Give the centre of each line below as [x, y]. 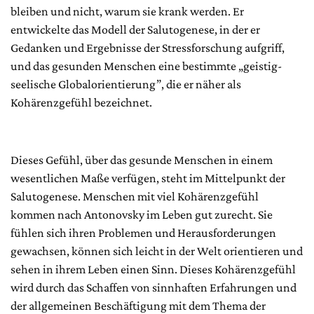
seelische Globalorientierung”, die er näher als [126, 84]
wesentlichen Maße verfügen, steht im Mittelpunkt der [148, 178]
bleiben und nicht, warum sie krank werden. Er [127, 11]
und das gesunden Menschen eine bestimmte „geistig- [146, 66]
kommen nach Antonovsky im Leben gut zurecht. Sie [142, 214]
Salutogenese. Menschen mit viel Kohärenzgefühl [135, 196]
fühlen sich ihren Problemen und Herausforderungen [143, 232]
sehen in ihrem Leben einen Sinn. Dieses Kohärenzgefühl [153, 269]
